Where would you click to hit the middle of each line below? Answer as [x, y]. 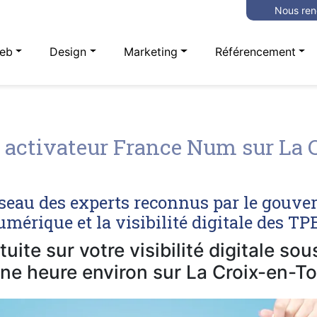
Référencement [255, 51]
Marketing [151, 51]
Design [68, 51]
